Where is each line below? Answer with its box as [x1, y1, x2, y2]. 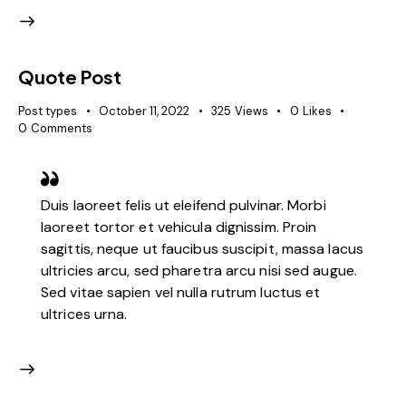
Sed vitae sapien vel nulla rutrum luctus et [41, 283, 321, 303]
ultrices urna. [41, 304, 128, 324]
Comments [30, 120, 92, 136]
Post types [18, 102, 77, 119]
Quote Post [18, 64, 121, 88]
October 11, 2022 [99, 102, 189, 119]
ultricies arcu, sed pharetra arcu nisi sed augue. [41, 261, 357, 281]
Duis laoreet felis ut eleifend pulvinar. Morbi [41, 196, 326, 216]
